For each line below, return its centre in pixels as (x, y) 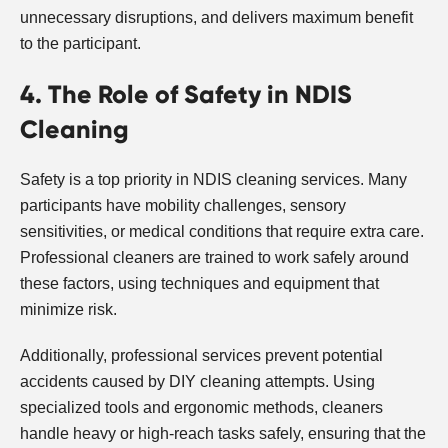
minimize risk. (68, 309)
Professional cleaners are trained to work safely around (214, 257)
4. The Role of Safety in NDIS (186, 94)
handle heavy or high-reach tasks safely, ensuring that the (223, 433)
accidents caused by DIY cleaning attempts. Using (197, 381)
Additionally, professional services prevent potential (201, 355)
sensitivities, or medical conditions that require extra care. (222, 231)
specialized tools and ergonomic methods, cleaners (201, 407)
